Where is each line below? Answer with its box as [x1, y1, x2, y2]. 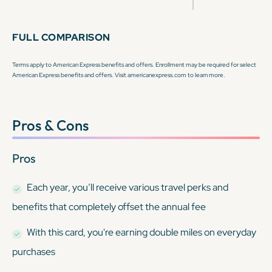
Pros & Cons [12, 115, 89, 134]
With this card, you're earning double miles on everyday [27, 225, 256, 239]
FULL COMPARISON [12, 30, 110, 44]
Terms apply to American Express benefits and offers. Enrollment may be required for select [12, 60, 256, 69]
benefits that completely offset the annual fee [12, 200, 206, 213]
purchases [12, 245, 55, 258]
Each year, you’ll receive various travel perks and [27, 180, 228, 194]
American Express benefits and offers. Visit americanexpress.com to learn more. [12, 70, 225, 79]
